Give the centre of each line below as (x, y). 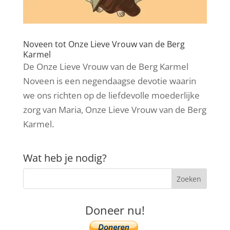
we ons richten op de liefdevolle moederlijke (111, 95)
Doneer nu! (115, 210)
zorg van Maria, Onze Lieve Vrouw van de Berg (114, 110)
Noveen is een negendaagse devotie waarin (109, 81)
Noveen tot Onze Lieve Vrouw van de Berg (104, 44)
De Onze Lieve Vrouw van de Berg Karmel (106, 67)
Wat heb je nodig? (65, 158)
